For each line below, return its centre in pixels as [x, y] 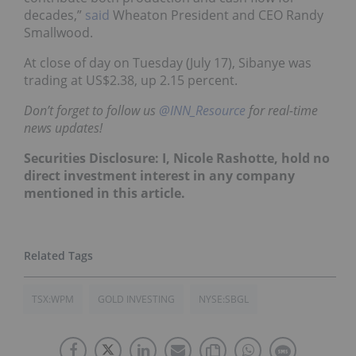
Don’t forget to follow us [91, 110]
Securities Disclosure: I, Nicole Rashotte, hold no [177, 158]
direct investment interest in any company [159, 175]
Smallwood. [58, 32]
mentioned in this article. [106, 193]
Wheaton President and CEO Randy [218, 15]
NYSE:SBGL [224, 299]
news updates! [63, 128]
